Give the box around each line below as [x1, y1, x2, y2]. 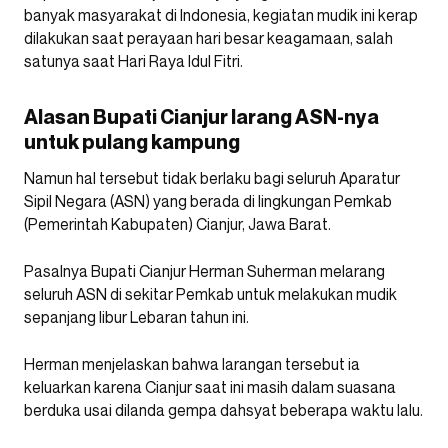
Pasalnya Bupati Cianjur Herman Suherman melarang [24, 261, 385, 282]
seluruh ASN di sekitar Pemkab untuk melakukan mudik [24, 284, 397, 305]
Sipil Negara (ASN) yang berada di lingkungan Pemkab [24, 191, 392, 212]
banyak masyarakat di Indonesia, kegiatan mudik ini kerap [24, 5, 418, 26]
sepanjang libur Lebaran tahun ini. [24, 307, 249, 328]
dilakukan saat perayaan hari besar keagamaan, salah [24, 28, 393, 49]
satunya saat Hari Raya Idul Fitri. [24, 51, 243, 72]
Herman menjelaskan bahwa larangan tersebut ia [24, 354, 360, 375]
